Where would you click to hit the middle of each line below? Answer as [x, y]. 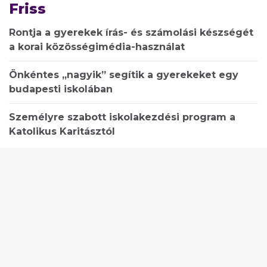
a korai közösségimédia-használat [97, 46]
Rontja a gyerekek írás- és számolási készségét [131, 32]
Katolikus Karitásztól [62, 131]
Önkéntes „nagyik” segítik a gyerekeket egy [124, 74]
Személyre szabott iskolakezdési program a [122, 117]
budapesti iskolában [61, 89]
